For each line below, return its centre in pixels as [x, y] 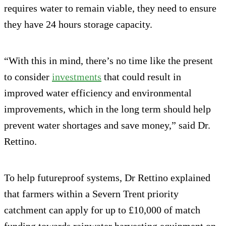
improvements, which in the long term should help [107, 109]
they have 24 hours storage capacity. [78, 24]
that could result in [141, 77]
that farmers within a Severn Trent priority [91, 194]
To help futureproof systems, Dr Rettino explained [107, 178]
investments [77, 77]
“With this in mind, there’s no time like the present [108, 61]
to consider [28, 77]
